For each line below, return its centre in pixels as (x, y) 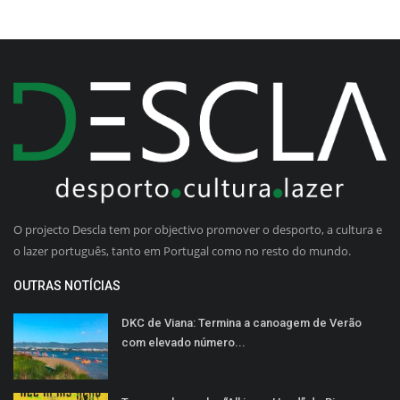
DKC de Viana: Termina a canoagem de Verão (242, 322)
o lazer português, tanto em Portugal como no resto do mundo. (182, 250)
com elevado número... (183, 342)
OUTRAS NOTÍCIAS (67, 285)
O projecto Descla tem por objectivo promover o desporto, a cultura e (198, 229)
